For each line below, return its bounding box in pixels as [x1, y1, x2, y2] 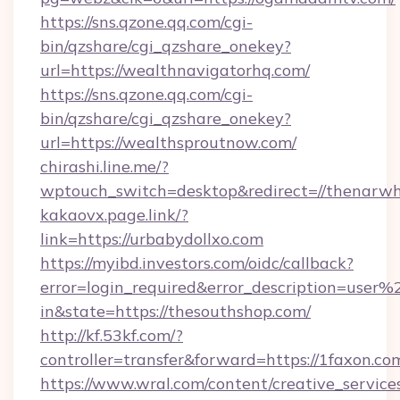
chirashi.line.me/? [40, 156, 169, 177]
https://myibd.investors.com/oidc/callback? [40, 253, 354, 273]
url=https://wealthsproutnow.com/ [40, 132, 296, 153]
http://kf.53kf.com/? [40, 325, 183, 346]
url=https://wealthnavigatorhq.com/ [40, 60, 310, 80]
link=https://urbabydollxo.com [40, 229, 263, 249]
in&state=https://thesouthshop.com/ [40, 301, 311, 321]
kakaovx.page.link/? [40, 204, 188, 225]
